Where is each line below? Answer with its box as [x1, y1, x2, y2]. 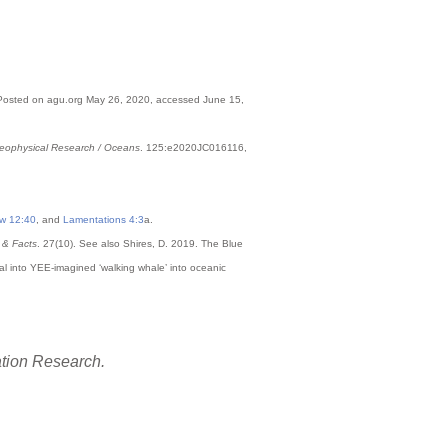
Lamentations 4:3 [63, 213, 144, 225]
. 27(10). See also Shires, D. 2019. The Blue [37, 237, 243, 249]
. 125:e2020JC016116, [140, 141, 247, 153]
